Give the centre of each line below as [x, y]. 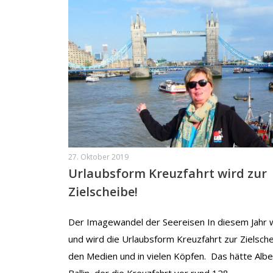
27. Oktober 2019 [98, 157]
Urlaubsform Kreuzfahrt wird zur [168, 174]
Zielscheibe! [103, 192]
